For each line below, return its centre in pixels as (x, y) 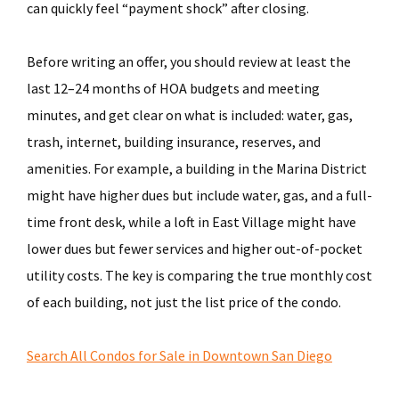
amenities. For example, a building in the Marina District (197, 168)
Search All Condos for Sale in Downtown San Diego (179, 355)
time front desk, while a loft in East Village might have (191, 222)
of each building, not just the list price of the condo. (184, 302)
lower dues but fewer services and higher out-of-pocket (195, 248)
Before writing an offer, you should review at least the (189, 61)
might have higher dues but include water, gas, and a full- (199, 195)
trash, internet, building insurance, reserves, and (174, 142)
